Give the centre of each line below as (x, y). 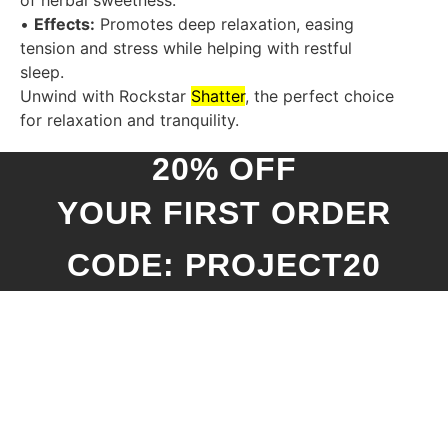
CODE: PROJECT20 (224, 265)
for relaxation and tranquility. (129, 120)
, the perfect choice (319, 96)
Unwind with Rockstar (105, 96)
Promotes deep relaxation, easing (224, 24)
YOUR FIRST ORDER (224, 213)
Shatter (218, 96)
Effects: (64, 24)
